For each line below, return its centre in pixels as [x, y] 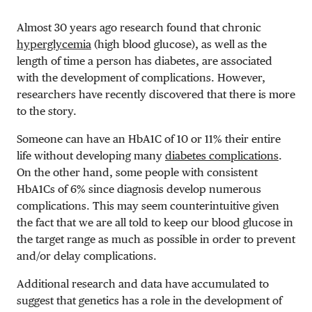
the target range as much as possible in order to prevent [156, 239]
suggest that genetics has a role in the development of [149, 300]
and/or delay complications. [87, 256]
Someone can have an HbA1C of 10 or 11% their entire [149, 139]
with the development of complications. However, [141, 77]
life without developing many [91, 155]
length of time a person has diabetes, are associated [145, 61]
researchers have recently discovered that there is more [156, 94]
